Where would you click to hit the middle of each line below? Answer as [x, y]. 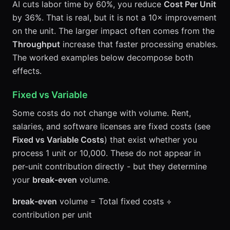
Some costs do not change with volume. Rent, [102, 113]
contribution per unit [52, 215]
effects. [27, 71]
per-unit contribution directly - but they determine [110, 166]
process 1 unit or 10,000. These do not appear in [107, 153]
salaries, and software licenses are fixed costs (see [111, 126]
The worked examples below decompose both [103, 57]
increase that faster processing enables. [139, 44]
